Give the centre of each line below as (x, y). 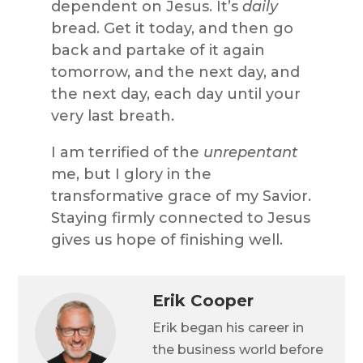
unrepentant (250, 153)
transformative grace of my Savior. (181, 196)
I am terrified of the (127, 153)
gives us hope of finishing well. (167, 240)
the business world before (238, 349)
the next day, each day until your (175, 94)
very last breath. (112, 116)
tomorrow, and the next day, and (175, 73)
